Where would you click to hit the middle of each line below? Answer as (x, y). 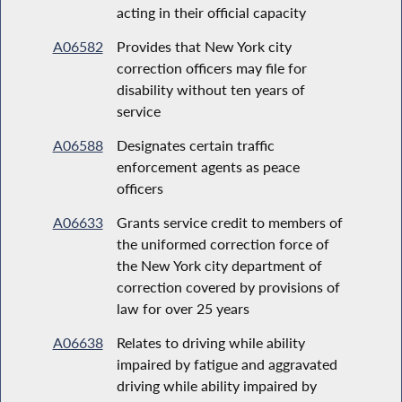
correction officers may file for (211, 67)
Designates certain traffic (195, 144)
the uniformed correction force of (223, 243)
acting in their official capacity (211, 12)
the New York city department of (219, 265)
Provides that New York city (204, 46)
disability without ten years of (210, 89)
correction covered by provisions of (228, 286)
